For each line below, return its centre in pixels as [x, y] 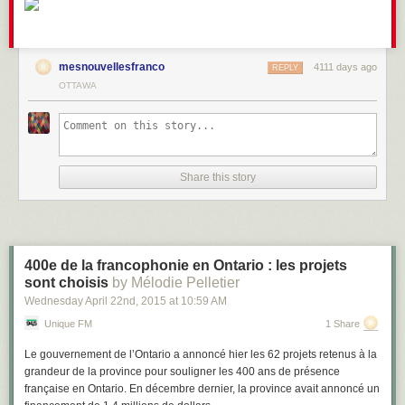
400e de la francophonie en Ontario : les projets [186, 265]
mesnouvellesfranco [112, 67]
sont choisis [66, 283]
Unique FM [68, 324]
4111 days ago [345, 67]
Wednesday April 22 [74, 301]
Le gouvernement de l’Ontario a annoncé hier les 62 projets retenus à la [201, 354]
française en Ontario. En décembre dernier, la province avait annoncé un [202, 389]
